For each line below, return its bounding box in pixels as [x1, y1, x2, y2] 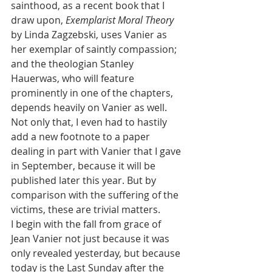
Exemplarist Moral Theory [66, 13, 174, 27]
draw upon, [11, 13, 66, 27]
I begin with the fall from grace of [11, 217, 163, 231]
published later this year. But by [11, 174, 158, 187]
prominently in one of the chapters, [11, 86, 175, 100]
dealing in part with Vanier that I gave [11, 144, 183, 158]
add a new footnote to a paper [11, 130, 152, 143]
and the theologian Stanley [11, 57, 136, 70]
